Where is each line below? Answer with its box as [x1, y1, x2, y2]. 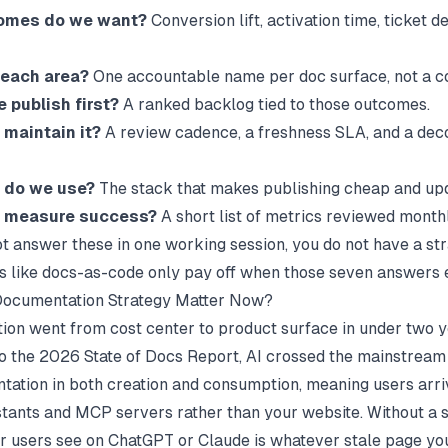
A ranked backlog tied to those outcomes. [119, 94, 430, 114]
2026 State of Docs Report [39, 346, 239, 366]
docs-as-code [42, 262, 144, 282]
